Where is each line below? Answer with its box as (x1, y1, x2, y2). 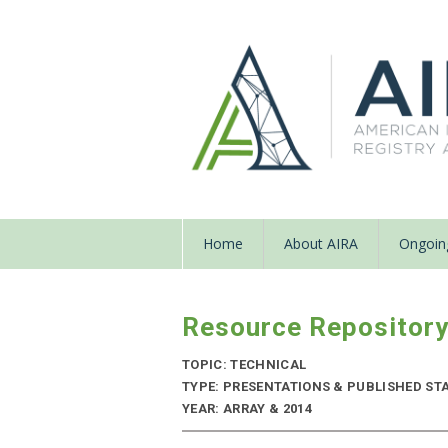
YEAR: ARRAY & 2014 (182, 401, 312, 417)
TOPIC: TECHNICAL (182, 357, 307, 373)
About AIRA (284, 234, 358, 254)
